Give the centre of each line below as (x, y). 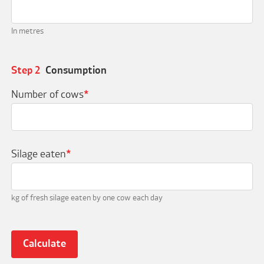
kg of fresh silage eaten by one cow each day (87, 198)
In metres (27, 31)
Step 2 (27, 71)
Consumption (76, 71)
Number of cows (47, 95)
